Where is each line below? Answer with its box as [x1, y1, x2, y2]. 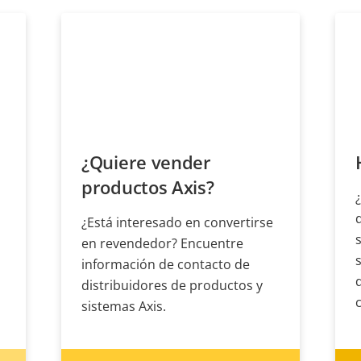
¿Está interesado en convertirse [81, 214, 273, 231]
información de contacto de [81, 255, 250, 273]
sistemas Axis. [81, 297, 166, 315]
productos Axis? [81, 175, 214, 199]
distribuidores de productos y [81, 276, 263, 294]
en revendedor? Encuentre [81, 234, 243, 252]
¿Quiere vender [81, 150, 211, 174]
